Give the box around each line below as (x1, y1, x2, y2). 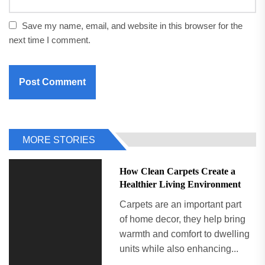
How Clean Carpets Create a (119, 166, 235, 176)
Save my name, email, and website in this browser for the (22, 20, 243, 31)
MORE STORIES (22, 134, 95, 145)
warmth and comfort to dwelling (119, 228, 250, 239)
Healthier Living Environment (119, 179, 241, 189)
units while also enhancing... (119, 243, 238, 254)
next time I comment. (9, 34, 91, 45)
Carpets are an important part (119, 199, 241, 209)
